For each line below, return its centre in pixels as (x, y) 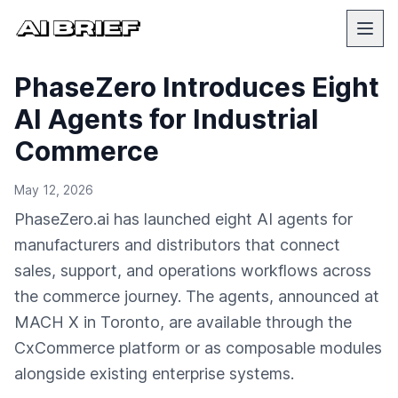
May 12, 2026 (54, 190)
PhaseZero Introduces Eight (197, 87)
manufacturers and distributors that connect (177, 245)
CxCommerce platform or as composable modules (198, 348)
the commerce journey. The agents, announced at (197, 296)
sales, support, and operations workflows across (193, 271)
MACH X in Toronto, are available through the (183, 322)
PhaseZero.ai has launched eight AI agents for (183, 219)
